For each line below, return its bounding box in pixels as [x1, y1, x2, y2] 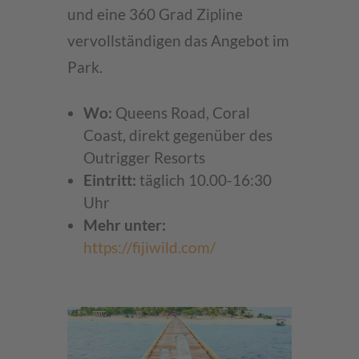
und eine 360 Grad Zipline [67, 6, 243, 23]
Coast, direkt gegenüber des [83, 127, 272, 144]
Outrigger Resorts [83, 149, 205, 167]
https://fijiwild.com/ [83, 239, 216, 256]
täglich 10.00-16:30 [136, 171, 272, 189]
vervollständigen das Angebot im [67, 32, 289, 50]
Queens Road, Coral [112, 104, 250, 122]
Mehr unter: [83, 216, 166, 234]
